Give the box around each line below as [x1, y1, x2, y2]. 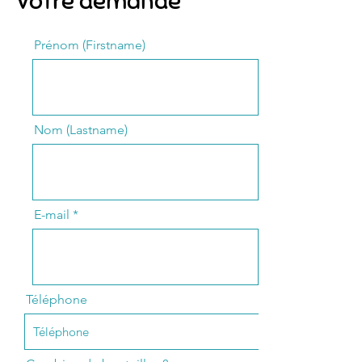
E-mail [34, 207, 69, 223]
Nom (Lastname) [34, 122, 128, 138]
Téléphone [26, 292, 87, 308]
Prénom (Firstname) [34, 37, 145, 53]
